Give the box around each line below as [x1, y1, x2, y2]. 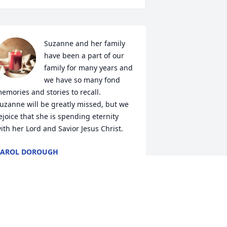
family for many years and [44, 62, 133, 72]
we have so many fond [44, 74, 120, 85]
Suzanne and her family [44, 38, 125, 48]
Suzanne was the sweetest [44, 207, 134, 217]
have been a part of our [44, 50, 124, 60]
